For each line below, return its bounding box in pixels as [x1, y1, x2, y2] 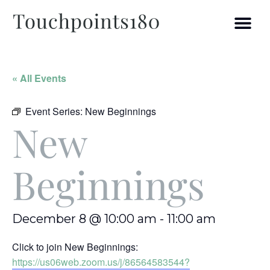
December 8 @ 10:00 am [12, 212, 157, 226]
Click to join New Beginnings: [12, 240, 138, 254]
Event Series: [25, 104, 85, 118]
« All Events [12, 71, 66, 85]
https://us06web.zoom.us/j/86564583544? [12, 255, 190, 269]
